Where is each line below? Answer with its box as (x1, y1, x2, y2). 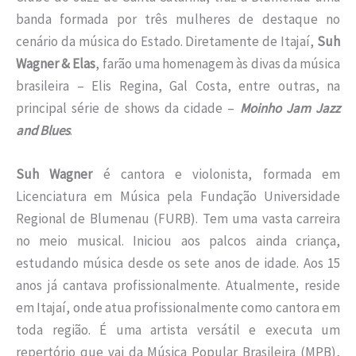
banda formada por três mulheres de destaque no (16, 10, 340, 29)
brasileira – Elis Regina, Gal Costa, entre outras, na (16, 77, 340, 95)
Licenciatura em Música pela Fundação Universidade (16, 188, 340, 206)
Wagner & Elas (16, 55, 96, 73)
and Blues (16, 122, 70, 140)
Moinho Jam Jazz (239, 99, 341, 118)
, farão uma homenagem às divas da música (95, 55, 341, 73)
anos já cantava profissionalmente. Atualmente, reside (16, 277, 340, 295)
